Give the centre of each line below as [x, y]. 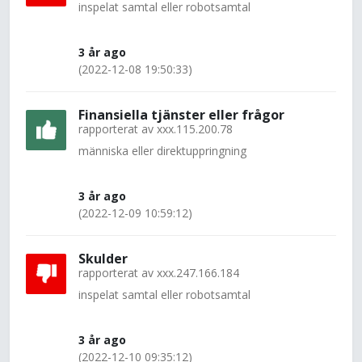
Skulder [103, 259]
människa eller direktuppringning [162, 151]
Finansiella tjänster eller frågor [181, 115]
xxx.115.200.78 [195, 129]
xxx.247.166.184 [198, 273]
